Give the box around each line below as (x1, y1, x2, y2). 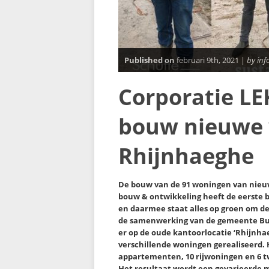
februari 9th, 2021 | (175, 55, 247, 65)
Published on (124, 55, 175, 65)
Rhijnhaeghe (118, 141, 254, 171)
